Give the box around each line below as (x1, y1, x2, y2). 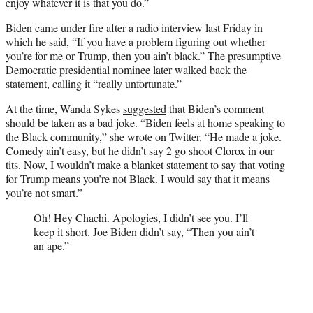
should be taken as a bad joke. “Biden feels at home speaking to (6, 115, 285, 131)
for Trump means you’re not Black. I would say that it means (6, 171, 270, 187)
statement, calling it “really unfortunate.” (6, 76, 182, 92)
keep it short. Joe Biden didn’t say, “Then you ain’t (34, 224, 254, 240)
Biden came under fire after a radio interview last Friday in (6, 20, 263, 36)
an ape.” (34, 238, 69, 254)
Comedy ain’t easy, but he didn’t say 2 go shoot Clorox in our (6, 143, 274, 159)
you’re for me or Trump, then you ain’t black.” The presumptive (6, 48, 281, 64)
